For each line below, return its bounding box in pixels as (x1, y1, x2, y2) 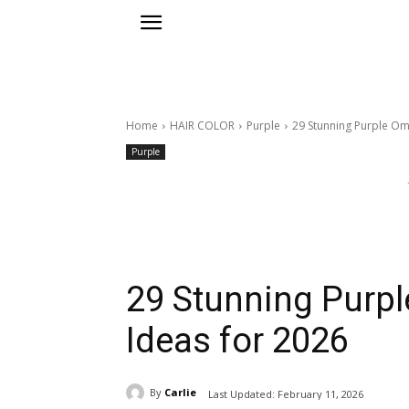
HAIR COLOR (170, 118, 235, 134)
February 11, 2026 (278, 386, 363, 401)
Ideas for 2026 (126, 320, 349, 362)
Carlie (164, 385, 196, 400)
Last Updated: (208, 386, 275, 401)
